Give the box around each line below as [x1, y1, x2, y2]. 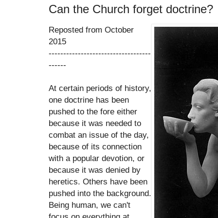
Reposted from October [49, 25, 134, 35]
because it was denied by [49, 165, 141, 175]
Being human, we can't [49, 200, 130, 210]
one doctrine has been [49, 95, 129, 105]
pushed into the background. [49, 188, 151, 199]
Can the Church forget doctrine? [49, 2, 213, 16]
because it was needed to [49, 118, 141, 128]
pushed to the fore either [49, 107, 137, 117]
